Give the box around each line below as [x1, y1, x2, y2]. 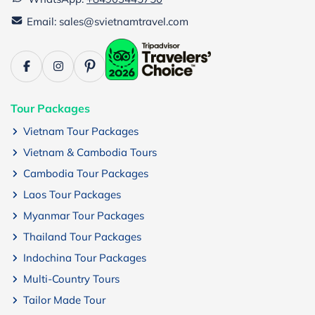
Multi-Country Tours [23, 271, 120, 285]
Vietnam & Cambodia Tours [23, 145, 157, 159]
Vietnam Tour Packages [23, 124, 139, 138]
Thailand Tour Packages [23, 229, 141, 243]
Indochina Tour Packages [23, 250, 146, 264]
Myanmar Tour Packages [23, 208, 144, 222]
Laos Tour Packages [23, 187, 121, 201]
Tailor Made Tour [23, 292, 105, 307]
